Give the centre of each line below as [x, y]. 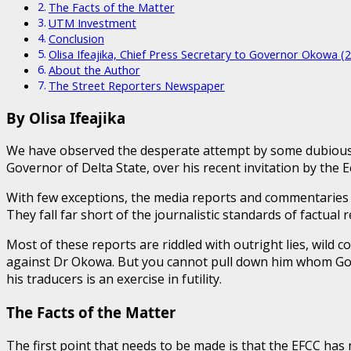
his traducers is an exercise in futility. [114, 279]
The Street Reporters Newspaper [136, 85]
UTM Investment [92, 23]
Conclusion [76, 38]
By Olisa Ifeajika [66, 118]
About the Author [94, 70]
